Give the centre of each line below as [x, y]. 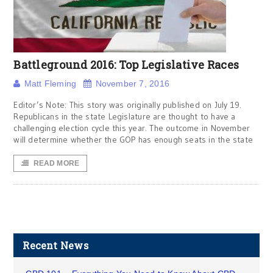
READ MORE [56, 163]
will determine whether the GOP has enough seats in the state [133, 140]
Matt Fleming [50, 83]
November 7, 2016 [132, 83]
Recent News [55, 245]
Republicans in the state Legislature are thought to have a [125, 116]
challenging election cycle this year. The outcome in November [132, 128]
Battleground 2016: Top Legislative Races [126, 65]
